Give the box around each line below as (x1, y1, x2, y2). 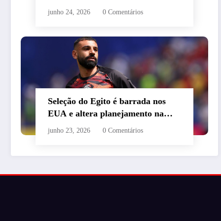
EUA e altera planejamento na (48, 109, 164, 119)
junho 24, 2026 (48, 8, 90, 16)
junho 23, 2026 (48, 127, 90, 135)
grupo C (48, 2, 79, 13)
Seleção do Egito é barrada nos (48, 96, 166, 107)
